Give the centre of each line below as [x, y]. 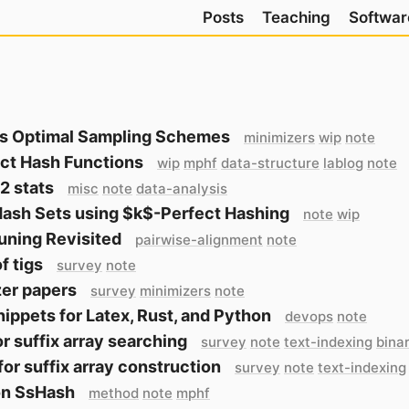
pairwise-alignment [199, 240]
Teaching [296, 17]
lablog [343, 163]
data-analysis [182, 189]
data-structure [270, 163]
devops [309, 316]
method [114, 393]
